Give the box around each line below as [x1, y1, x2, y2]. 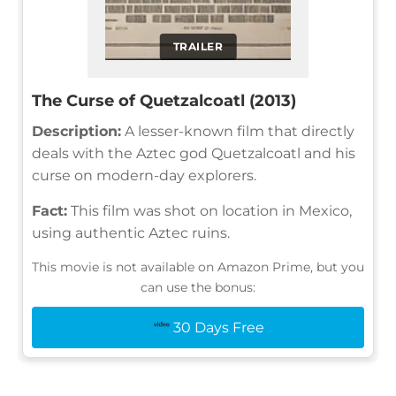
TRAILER [172, 39, 224, 53]
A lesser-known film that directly [121, 122, 354, 140]
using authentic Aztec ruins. [32, 224, 230, 241]
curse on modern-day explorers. [32, 166, 256, 184]
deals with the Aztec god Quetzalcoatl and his [32, 144, 355, 162]
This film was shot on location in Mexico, [67, 202, 352, 219]
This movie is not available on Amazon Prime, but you [32, 258, 364, 275]
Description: [32, 122, 121, 140]
